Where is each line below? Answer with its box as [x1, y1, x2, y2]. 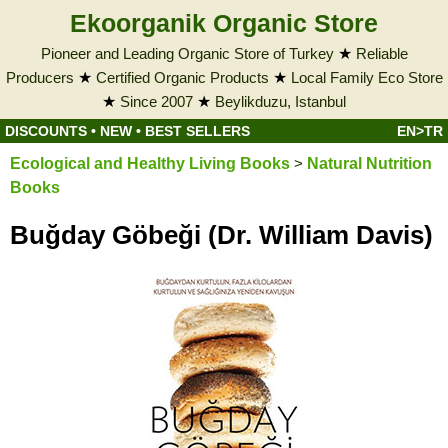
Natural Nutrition [307, 155, 432, 172]
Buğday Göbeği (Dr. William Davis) [10, 220, 433, 251]
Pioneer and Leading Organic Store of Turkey [40, 45, 334, 62]
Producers [5, 69, 74, 86]
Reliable [355, 45, 408, 62]
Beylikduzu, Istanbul [215, 93, 346, 110]
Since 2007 [120, 93, 193, 110]
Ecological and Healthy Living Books [10, 155, 290, 172]
